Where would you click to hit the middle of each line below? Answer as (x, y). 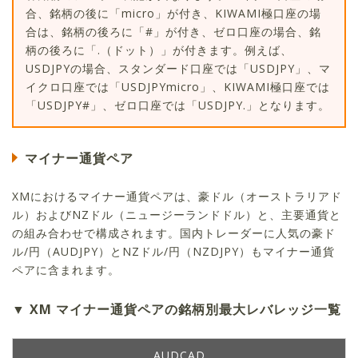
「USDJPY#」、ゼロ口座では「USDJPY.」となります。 (178, 105)
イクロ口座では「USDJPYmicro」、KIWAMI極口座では (178, 87)
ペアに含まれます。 (66, 270)
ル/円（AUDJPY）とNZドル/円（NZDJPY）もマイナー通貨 (173, 252)
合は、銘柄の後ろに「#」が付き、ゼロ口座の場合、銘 (173, 32)
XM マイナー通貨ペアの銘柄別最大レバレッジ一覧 (185, 310)
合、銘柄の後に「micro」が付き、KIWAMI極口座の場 (173, 14)
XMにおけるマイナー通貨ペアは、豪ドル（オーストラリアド (177, 197)
